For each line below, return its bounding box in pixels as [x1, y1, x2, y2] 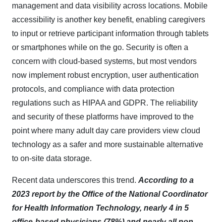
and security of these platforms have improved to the [12, 112, 194, 121]
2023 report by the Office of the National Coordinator [12, 189, 208, 198]
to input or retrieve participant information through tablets [12, 29, 209, 38]
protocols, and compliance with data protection [12, 84, 174, 93]
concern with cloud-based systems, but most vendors [12, 56, 197, 65]
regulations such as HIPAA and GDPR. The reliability [12, 98, 198, 107]
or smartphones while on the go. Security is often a [12, 43, 188, 52]
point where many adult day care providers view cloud [12, 126, 200, 135]
